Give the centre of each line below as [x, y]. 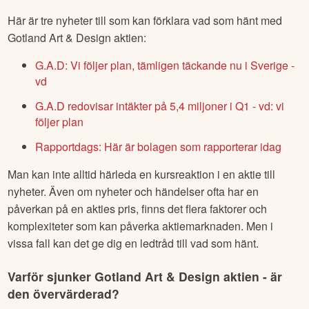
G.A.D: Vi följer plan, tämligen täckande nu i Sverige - [165, 66]
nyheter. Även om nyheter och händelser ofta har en [133, 191]
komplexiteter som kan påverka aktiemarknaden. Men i [141, 226]
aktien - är [251, 277]
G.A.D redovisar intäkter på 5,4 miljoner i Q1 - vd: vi [160, 106]
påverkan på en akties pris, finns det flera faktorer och [138, 208]
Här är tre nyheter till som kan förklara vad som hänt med [145, 21]
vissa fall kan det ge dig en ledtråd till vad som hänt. [133, 243]
